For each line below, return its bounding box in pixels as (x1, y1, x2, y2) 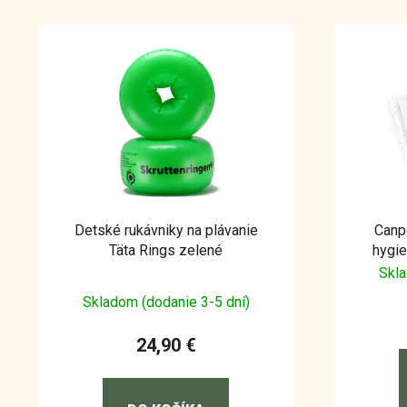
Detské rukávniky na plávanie (74, 221, 258, 239)
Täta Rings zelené (109, 241, 223, 259)
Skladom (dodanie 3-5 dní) (82, 293, 250, 311)
